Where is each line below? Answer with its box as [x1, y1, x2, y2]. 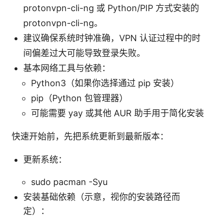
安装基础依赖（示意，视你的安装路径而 [23, 191, 180, 202]
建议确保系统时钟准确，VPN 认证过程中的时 [23, 32, 201, 43]
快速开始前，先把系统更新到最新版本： [12, 131, 169, 141]
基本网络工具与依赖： [23, 62, 110, 73]
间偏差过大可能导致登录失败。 [23, 47, 145, 58]
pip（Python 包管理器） [31, 93, 128, 103]
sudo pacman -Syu [31, 176, 108, 187]
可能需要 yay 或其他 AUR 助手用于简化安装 [31, 108, 204, 118]
